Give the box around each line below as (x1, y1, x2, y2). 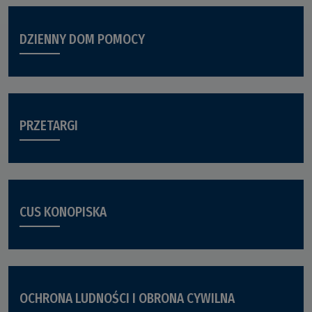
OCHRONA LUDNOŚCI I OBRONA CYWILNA (19, 290, 235, 307)
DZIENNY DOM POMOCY (19, 31, 145, 47)
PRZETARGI (19, 117, 78, 134)
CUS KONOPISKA (19, 203, 107, 220)
